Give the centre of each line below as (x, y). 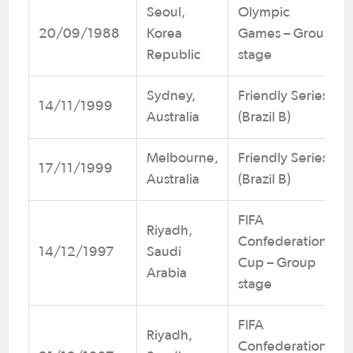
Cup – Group (277, 263)
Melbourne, (182, 158)
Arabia (167, 273)
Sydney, (171, 96)
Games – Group (285, 33)
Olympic (264, 12)
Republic (174, 55)
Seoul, (166, 12)
